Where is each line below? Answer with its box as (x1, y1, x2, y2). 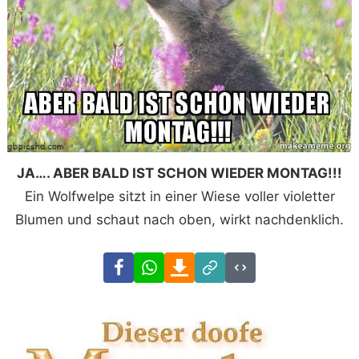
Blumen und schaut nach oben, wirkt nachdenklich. (15, 212, 344, 228)
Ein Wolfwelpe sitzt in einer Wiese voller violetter (24, 188, 335, 205)
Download (194, 255, 259, 272)
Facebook (133, 255, 196, 272)
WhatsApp (163, 255, 230, 272)
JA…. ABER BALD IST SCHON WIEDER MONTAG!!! (17, 165, 342, 182)
